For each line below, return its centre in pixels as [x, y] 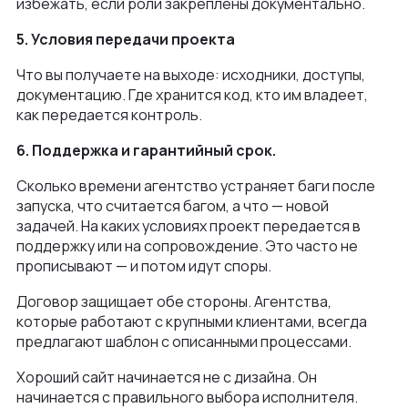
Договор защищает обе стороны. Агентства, [174, 301]
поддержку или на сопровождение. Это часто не [187, 245]
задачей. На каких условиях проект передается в [189, 225]
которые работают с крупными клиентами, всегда [192, 321]
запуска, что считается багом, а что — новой [173, 205]
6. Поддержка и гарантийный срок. [146, 150]
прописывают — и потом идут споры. [144, 265]
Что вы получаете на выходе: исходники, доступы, [191, 74]
